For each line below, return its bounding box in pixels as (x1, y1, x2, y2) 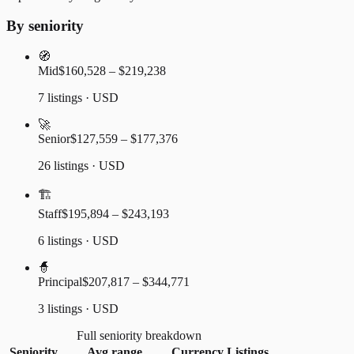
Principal (38, 275, 82, 289)
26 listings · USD (38, 159, 125, 173)
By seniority (6, 17, 84, 35)
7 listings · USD (38, 91, 119, 105)
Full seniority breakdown (76, 329, 201, 343)
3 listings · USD (38, 302, 119, 316)
